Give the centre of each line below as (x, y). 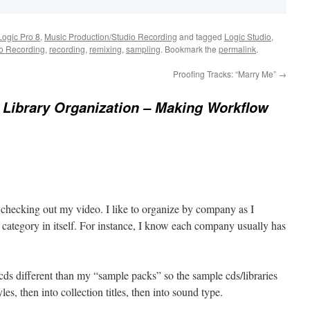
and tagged (201, 36)
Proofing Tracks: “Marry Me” (226, 74)
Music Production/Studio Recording (111, 36)
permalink (237, 49)
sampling (143, 49)
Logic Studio (248, 36)
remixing (106, 49)
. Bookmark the (190, 49)
